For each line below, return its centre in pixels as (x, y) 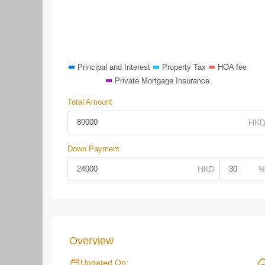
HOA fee (232, 67)
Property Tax (184, 67)
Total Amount (90, 102)
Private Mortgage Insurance (162, 81)
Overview (91, 241)
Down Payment (93, 149)
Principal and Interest (114, 67)
